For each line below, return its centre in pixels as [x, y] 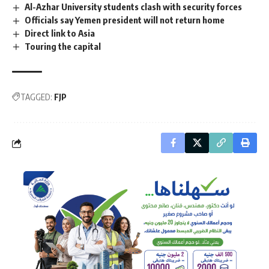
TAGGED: [36, 97]
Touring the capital [63, 46]
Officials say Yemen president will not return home [125, 20]
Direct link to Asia [60, 33]
